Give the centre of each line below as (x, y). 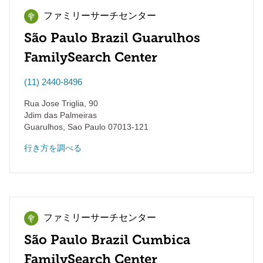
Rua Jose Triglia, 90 (61, 103)
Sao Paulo (85, 127)
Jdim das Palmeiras (60, 115)
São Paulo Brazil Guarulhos (112, 38)
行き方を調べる (53, 148)
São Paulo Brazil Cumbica (107, 240)
